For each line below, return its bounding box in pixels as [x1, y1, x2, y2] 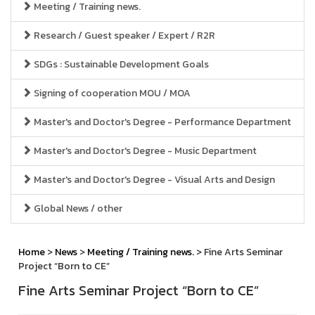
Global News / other [32, 201, 122, 216]
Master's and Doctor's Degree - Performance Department [32, 115, 291, 129]
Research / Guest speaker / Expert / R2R [32, 28, 215, 43]
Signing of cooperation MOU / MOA [32, 86, 191, 101]
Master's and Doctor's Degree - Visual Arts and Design [32, 172, 275, 187]
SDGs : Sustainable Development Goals [32, 57, 209, 72]
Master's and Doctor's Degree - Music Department [32, 143, 257, 158]
